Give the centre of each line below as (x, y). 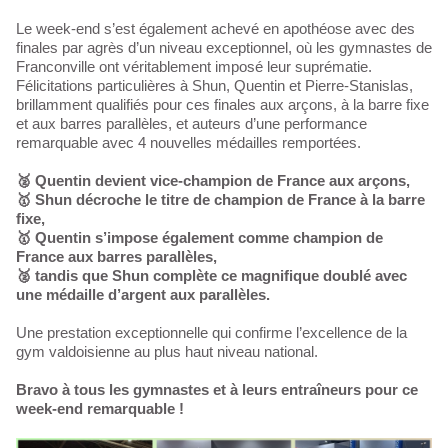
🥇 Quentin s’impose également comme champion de (199, 237)
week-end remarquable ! (100, 408)
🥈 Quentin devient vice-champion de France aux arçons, (213, 180)
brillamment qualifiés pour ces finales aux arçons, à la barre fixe (222, 104)
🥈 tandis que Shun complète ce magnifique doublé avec (211, 275)
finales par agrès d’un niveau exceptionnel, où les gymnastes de (224, 47)
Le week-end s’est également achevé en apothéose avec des (215, 28)
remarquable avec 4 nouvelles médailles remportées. (188, 142)
